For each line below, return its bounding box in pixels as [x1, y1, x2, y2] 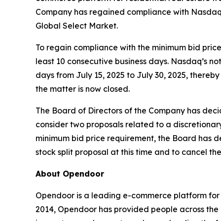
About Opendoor [36, 169, 104, 179]
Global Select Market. [36, 21, 118, 31]
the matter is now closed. [36, 84, 130, 94]
